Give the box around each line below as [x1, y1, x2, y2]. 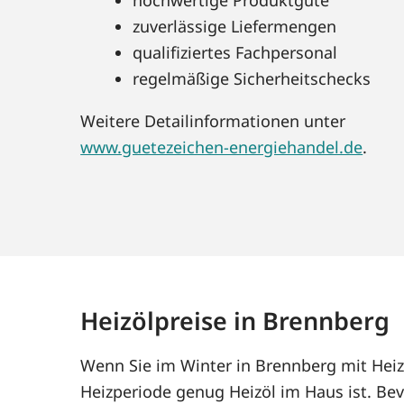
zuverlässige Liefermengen [133, 14, 337, 37]
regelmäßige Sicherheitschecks [133, 67, 372, 89]
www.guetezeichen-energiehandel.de [80, 135, 363, 158]
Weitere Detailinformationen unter [80, 109, 346, 132]
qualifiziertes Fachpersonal [133, 41, 338, 63]
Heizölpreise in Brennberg [80, 303, 390, 337]
